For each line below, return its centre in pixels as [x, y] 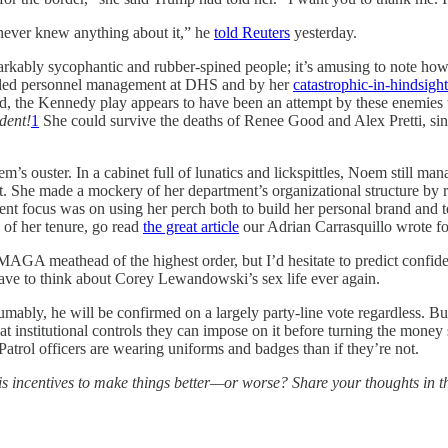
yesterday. [323, 32]
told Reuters [252, 32]
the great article [191, 226]
